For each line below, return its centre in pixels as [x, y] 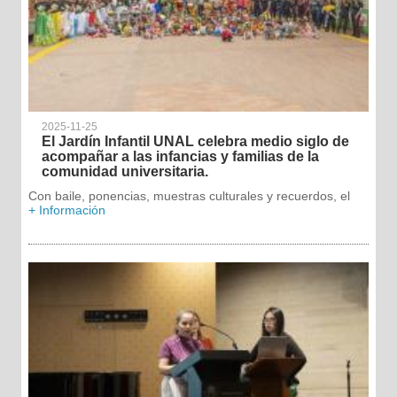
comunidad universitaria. [125, 171]
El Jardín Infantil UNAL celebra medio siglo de [195, 141]
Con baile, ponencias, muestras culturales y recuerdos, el [189, 195]
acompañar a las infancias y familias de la [180, 156]
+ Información [66, 210]
